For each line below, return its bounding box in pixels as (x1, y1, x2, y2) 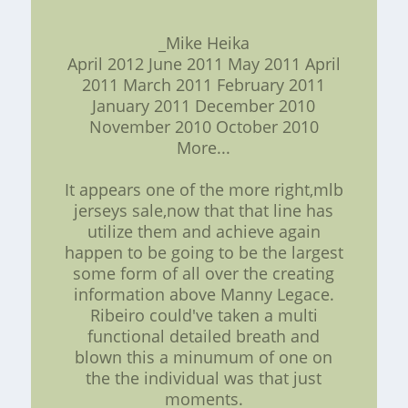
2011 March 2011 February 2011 (82, 74, 326, 97)
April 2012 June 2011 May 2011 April (66, 53, 341, 76)
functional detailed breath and (87, 325, 321, 348)
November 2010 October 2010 (88, 116, 319, 138)
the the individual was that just (86, 367, 322, 390)
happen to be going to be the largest (64, 241, 343, 264)
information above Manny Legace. (73, 283, 334, 306)
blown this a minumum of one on (75, 346, 333, 369)
